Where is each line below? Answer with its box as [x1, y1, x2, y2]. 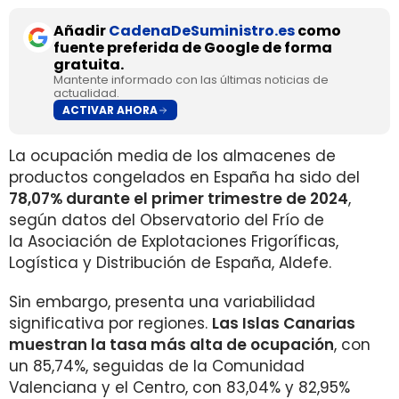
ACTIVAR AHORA [62, 102, 158, 118]
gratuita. [53, 54, 124, 75]
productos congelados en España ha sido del [9, 167, 360, 188]
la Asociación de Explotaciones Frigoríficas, [9, 231, 338, 252]
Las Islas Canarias [212, 313, 355, 334]
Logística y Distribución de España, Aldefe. [9, 252, 331, 273]
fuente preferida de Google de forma [53, 37, 332, 58]
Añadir [53, 20, 109, 41]
